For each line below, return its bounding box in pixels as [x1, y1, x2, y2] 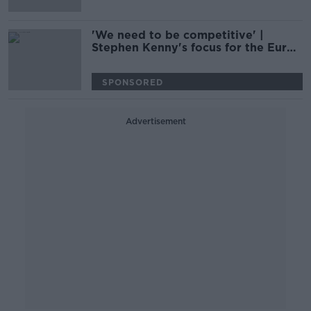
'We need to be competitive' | [92, 28, 264, 42]
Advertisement [125, 116, 186, 126]
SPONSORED [102, 77, 163, 87]
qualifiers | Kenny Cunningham [92, 53, 266, 67]
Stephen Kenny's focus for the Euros [92, 41, 300, 54]
